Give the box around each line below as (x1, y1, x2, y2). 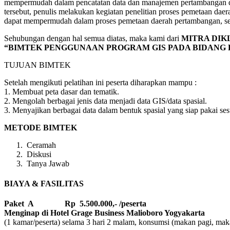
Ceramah (25, 140, 56, 149)
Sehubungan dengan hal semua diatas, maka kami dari (4, 33, 181, 43)
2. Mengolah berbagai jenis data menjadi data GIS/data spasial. (4, 96, 207, 105)
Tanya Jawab (25, 159, 69, 168)
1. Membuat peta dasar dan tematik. (4, 87, 119, 96)
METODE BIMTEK (4, 123, 77, 132)
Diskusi (25, 149, 51, 159)
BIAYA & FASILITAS (4, 179, 84, 188)
